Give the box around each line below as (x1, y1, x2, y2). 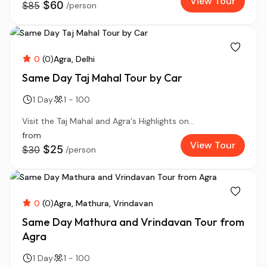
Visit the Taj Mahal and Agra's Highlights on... (22, 116, 194, 126)
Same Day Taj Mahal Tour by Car (22, 71, 182, 85)
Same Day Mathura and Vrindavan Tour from (22, 215, 244, 229)
